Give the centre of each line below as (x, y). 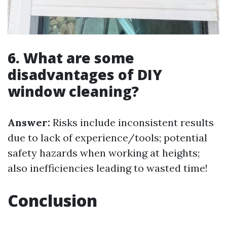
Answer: (29, 123)
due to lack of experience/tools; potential (107, 138)
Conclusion (52, 201)
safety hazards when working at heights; (104, 153)
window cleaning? (73, 91)
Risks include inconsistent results (132, 123)
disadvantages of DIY (85, 75)
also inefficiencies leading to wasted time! (108, 168)
